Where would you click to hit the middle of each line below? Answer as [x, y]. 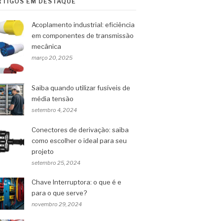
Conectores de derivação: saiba [80, 130]
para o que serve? [59, 193]
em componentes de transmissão [83, 36]
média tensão [53, 99]
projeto [43, 152]
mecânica [46, 46]
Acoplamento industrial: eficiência [83, 25]
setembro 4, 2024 [54, 110]
